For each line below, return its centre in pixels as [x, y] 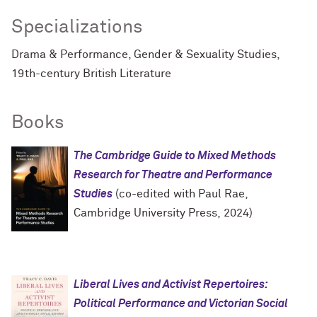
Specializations [77, 28]
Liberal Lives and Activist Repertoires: [171, 285]
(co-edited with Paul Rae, [180, 194]
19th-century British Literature [91, 74]
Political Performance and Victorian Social [181, 304]
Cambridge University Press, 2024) [163, 213]
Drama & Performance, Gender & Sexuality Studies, [145, 55]
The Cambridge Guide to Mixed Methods [175, 156]
